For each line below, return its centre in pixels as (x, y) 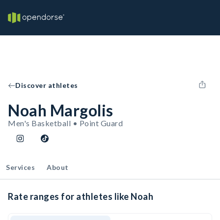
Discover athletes (47, 85)
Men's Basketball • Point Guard (65, 123)
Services (20, 167)
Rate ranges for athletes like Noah (81, 196)
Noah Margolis (61, 110)
